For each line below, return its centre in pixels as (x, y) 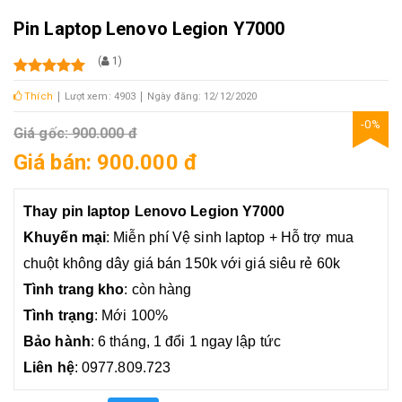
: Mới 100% (131, 316)
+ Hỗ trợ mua (311, 238)
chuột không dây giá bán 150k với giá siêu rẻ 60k (182, 264)
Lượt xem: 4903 (100, 97)
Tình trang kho (74, 290)
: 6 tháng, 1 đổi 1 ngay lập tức (188, 342)
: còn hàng (158, 290)
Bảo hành (57, 342)
